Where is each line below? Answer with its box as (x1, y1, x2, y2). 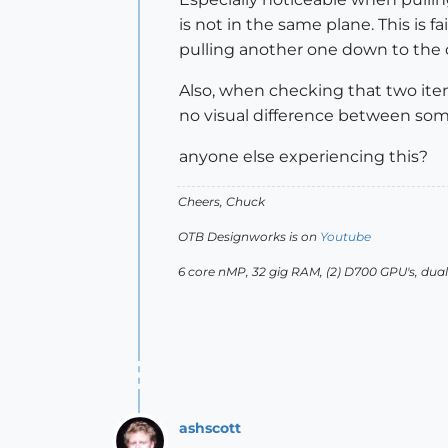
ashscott (179, 418, 241, 437)
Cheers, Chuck (178, 194, 265, 209)
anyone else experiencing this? (179, 147, 428, 166)
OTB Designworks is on (178, 229, 320, 244)
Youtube (320, 229, 371, 244)
